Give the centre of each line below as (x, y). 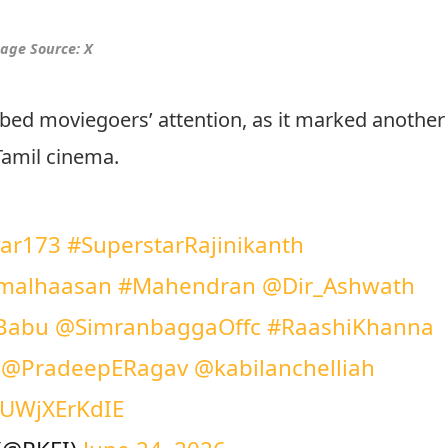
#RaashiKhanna (350, 326)
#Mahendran (186, 285)
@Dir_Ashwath (338, 285)
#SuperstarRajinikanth (185, 244)
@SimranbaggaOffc (157, 326)
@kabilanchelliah (284, 367)
